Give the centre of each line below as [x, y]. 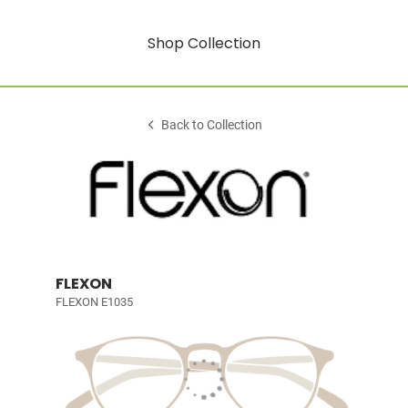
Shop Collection [204, 43]
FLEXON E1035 [94, 302]
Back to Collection [212, 125]
